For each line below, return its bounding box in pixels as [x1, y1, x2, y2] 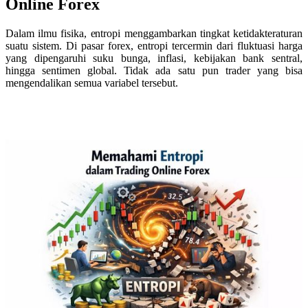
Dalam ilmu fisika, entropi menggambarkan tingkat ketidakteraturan [5, 27, 302, 40]
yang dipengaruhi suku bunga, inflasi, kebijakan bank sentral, [5, 52, 302, 65]
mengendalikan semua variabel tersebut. [5, 77, 178, 89]
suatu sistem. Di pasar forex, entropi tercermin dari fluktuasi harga [5, 40, 302, 52]
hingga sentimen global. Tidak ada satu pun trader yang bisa [5, 65, 302, 77]
